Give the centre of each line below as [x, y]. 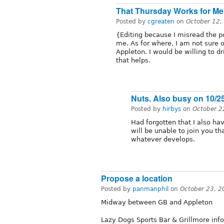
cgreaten [161, 22]
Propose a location [137, 178]
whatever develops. [163, 139]
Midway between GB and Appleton [157, 202]
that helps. [133, 60]
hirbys [172, 109]
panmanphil [150, 189]
